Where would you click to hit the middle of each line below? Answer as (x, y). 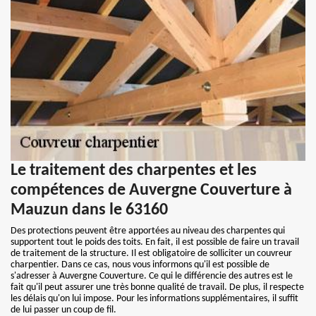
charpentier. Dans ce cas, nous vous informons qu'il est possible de (140, 265)
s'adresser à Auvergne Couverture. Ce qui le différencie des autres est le (152, 276)
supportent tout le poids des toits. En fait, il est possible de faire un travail (155, 242)
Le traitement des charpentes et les (134, 171)
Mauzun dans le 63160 (89, 210)
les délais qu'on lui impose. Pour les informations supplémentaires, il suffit (154, 299)
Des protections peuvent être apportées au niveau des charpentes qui (148, 231)
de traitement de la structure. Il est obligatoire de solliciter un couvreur (151, 254)
